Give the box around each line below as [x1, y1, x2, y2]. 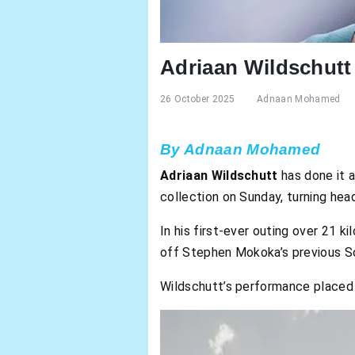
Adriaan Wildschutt [160, 168, 278, 184]
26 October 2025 [160, 93, 235, 105]
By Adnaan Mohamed [160, 141, 321, 158]
